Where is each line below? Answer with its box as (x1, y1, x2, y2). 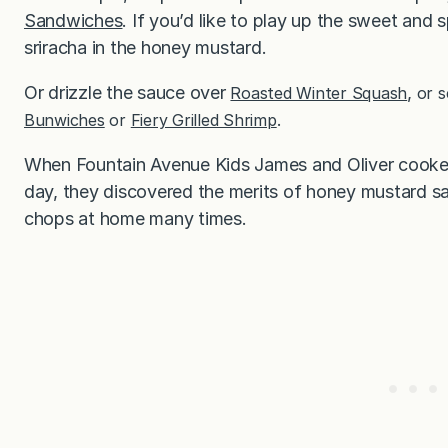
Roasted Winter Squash (230, 82, 408, 103)
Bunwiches (24, 109, 105, 130)
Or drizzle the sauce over (24, 81, 231, 103)
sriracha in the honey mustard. (24, 36, 272, 58)
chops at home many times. (24, 207, 252, 229)
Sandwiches (24, 9, 123, 31)
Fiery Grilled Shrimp (130, 109, 277, 130)
